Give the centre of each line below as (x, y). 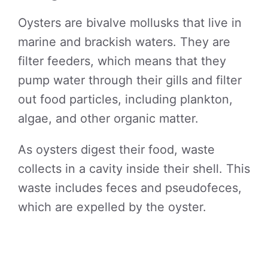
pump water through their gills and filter (130, 80)
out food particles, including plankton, (125, 99)
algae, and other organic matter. (108, 118)
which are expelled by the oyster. (112, 207)
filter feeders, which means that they (122, 61)
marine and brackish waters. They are (124, 42)
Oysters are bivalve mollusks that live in (130, 23)
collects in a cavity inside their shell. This (134, 169)
